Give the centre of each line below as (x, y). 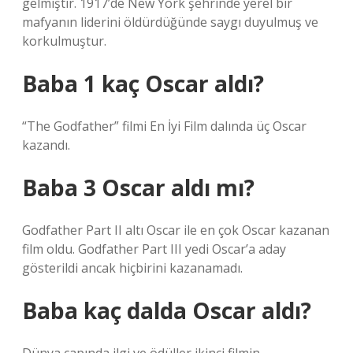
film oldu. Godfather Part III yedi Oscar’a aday (154, 249)
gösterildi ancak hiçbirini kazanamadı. (132, 268)
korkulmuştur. (64, 41)
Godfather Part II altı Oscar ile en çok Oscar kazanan (176, 230)
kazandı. (46, 145)
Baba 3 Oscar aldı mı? (138, 188)
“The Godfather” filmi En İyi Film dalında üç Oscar (164, 126)
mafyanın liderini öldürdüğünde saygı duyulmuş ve (170, 22)
